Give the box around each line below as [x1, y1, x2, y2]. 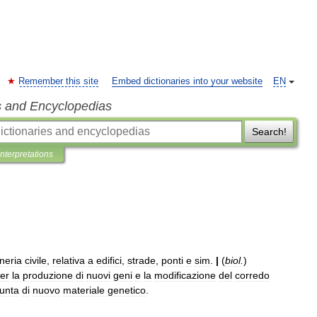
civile [25, 255, 47, 266]
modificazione [154, 270, 216, 281]
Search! [251, 126, 287, 137]
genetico [108, 284, 146, 296]
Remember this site [18, 76, 98, 86]
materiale [63, 284, 105, 296]
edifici [96, 255, 122, 266]
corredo [235, 270, 270, 281]
